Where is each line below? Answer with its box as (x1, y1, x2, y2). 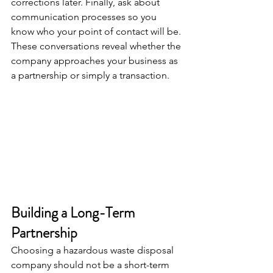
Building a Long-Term (11, 202, 138, 223)
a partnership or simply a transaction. (11, 69, 169, 82)
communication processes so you (11, 11, 159, 23)
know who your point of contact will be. (11, 26, 183, 38)
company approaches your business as (11, 55, 180, 67)
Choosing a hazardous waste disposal (11, 244, 176, 256)
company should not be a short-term (11, 258, 172, 271)
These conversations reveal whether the (11, 40, 183, 52)
